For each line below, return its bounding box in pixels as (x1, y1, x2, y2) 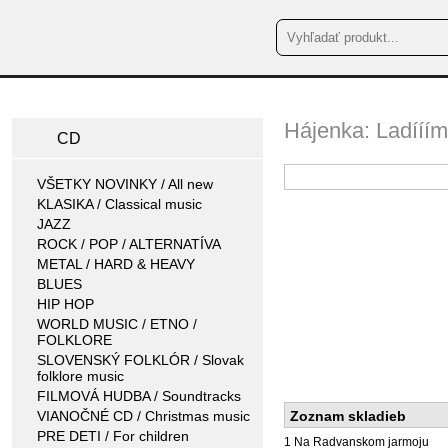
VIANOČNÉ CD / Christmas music (37, 408, 250, 424)
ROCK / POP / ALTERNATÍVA (37, 236, 221, 252)
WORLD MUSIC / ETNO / (37, 316, 197, 332)
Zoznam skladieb (290, 408, 406, 424)
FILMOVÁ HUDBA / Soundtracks (37, 388, 241, 404)
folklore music (37, 368, 124, 384)
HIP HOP (37, 296, 94, 312)
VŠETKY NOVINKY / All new (37, 176, 213, 192)
